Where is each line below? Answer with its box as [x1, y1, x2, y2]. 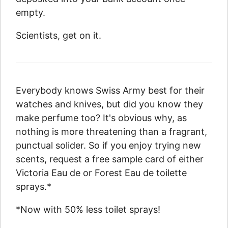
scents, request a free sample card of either [16, 154, 204, 165]
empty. [16, 7, 45, 18]
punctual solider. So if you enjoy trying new [16, 140, 201, 151]
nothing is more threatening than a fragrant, [16, 126, 207, 137]
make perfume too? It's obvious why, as [16, 112, 187, 124]
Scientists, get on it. [16, 30, 101, 41]
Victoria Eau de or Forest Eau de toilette [16, 167, 187, 179]
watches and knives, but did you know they [16, 99, 203, 110]
